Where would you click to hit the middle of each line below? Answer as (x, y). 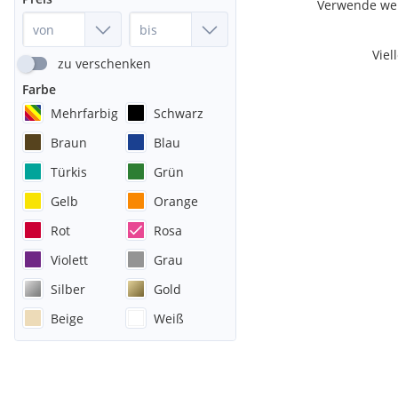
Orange (176, 201)
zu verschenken (104, 64)
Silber (68, 289)
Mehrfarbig (84, 113)
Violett (69, 259)
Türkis (69, 171)
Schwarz (179, 113)
